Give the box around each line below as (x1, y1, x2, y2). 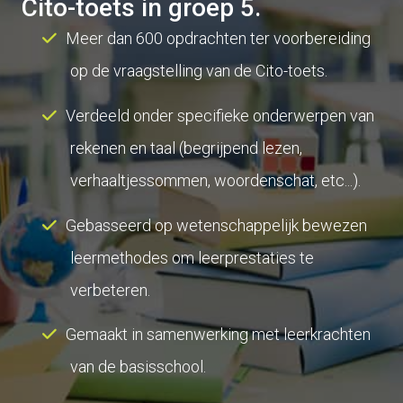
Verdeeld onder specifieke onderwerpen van (66, 105, 374, 125)
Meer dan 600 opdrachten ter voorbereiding (66, 29, 371, 48)
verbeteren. (70, 280, 150, 300)
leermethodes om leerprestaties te (70, 247, 314, 267)
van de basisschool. (70, 357, 206, 377)
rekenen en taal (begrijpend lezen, (70, 138, 302, 157)
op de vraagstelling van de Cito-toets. (70, 61, 327, 80)
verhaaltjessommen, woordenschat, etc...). (70, 170, 361, 190)
